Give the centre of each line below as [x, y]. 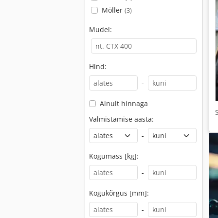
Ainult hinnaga [124, 103]
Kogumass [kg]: [114, 156]
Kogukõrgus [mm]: [119, 193]
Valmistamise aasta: [121, 119]
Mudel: [100, 29]
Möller [113, 10]
